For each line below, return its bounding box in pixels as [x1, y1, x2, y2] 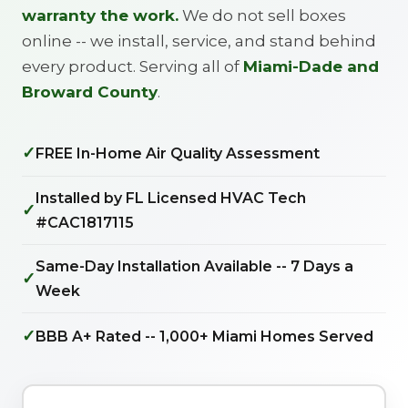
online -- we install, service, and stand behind [22, 32, 376, 50]
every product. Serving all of [22, 57, 243, 76]
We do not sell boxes [178, 6, 346, 25]
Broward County [22, 83, 158, 101]
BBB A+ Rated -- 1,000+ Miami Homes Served [36, 327, 373, 345]
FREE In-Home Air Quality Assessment [36, 144, 320, 162]
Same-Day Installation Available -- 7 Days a [36, 258, 353, 275]
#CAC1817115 [36, 214, 134, 231]
